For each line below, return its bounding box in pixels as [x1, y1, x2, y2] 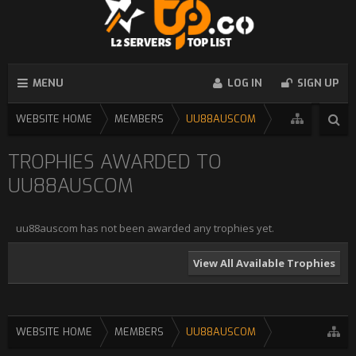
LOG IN [227, 76, 263, 90]
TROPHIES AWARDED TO [8, 149, 222, 175]
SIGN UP [297, 76, 339, 90]
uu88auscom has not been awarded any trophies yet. [16, 221, 274, 235]
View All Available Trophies [193, 256, 335, 270]
